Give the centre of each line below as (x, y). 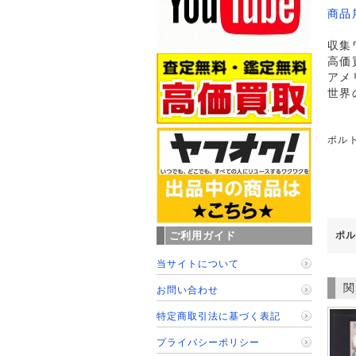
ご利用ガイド (203, 236)
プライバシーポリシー (208, 342)
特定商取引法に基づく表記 (218, 316)
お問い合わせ (187, 290)
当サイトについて (197, 263)
